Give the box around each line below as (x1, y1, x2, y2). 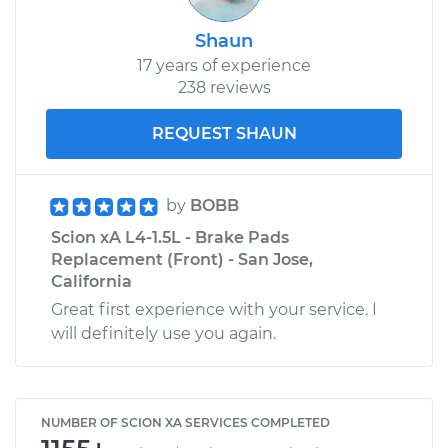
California (51, 271, 132, 291)
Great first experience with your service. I (51, 299, 377, 319)
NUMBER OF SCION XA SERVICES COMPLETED (41, 414, 330, 430)
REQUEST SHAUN (151, 123, 297, 143)
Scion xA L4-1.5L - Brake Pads (51, 227, 289, 247)
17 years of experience (137, 55, 311, 75)
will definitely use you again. (51, 323, 276, 343)
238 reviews (177, 77, 271, 97)
